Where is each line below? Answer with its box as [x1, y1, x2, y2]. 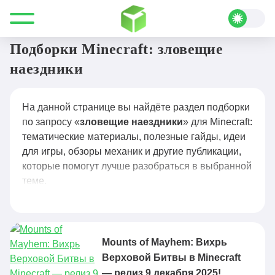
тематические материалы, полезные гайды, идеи [22, 131, 246, 142]
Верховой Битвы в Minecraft [102, 252, 241, 263]
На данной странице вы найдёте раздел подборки [22, 102, 250, 112]
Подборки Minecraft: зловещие [10, 41, 223, 57]
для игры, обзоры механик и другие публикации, [22, 146, 241, 157]
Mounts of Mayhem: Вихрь [102, 237, 227, 247]
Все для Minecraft [10, 12, 88, 22]
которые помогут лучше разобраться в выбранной [22, 161, 252, 171]
